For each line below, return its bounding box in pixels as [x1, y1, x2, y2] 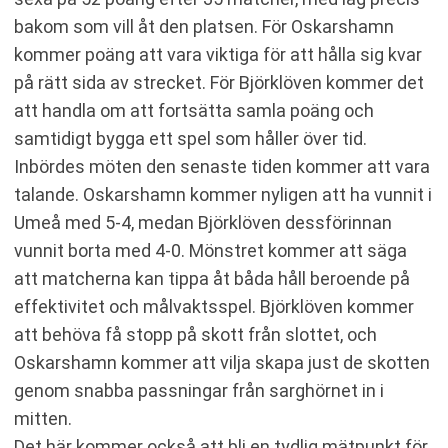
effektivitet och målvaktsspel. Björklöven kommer [14, 296, 414, 317]
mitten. [14, 408, 72, 429]
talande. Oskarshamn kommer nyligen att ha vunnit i [14, 184, 432, 205]
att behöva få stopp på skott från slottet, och [14, 324, 377, 345]
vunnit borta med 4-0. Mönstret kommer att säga [14, 240, 407, 261]
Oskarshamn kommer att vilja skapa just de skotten [14, 352, 430, 373]
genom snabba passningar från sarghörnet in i [14, 380, 384, 401]
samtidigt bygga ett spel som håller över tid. [14, 128, 367, 149]
